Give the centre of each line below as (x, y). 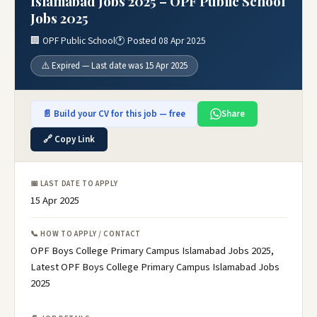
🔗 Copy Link (69, 139)
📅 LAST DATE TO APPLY (74, 184)
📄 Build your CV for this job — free (114, 114)
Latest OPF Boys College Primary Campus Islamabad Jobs (155, 267)
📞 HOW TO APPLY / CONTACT (86, 234)
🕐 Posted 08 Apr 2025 (161, 41)
